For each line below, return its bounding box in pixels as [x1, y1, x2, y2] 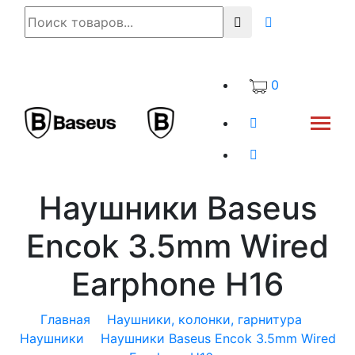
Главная [40, 311, 90, 327]
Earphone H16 [71, 265, 284, 303]
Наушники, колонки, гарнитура [107, 311, 302, 327]
